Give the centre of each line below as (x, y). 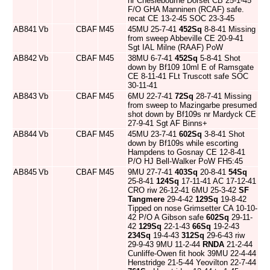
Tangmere (146, 199)
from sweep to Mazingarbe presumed (192, 105)
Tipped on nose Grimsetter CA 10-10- (193, 208)
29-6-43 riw (224, 235)
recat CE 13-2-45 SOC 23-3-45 (181, 18)
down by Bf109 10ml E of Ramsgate (191, 67)
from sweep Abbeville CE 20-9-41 (186, 38)
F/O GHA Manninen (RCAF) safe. (186, 9)
